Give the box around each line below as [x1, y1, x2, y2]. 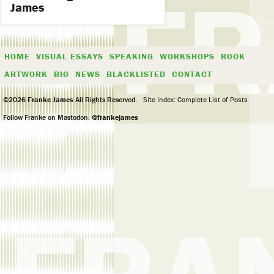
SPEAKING [109, 51, 154, 62]
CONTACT [172, 68, 212, 80]
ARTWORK [4, 68, 48, 80]
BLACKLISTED [106, 68, 166, 80]
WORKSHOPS [160, 51, 215, 62]
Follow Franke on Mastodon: [3, 113, 92, 122]
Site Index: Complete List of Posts [143, 95, 248, 104]
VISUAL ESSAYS [36, 51, 103, 62]
